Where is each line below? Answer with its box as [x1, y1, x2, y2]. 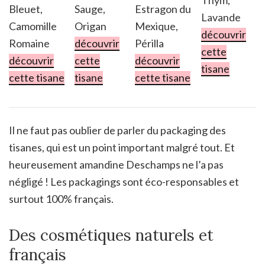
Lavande [201, 11, 241, 24]
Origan [75, 20, 106, 33]
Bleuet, [9, 2, 43, 16]
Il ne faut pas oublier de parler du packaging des [9, 124, 226, 137]
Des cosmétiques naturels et [9, 225, 214, 245]
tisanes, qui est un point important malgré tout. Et [9, 141, 235, 154]
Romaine [9, 37, 50, 50]
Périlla [135, 37, 164, 50]
